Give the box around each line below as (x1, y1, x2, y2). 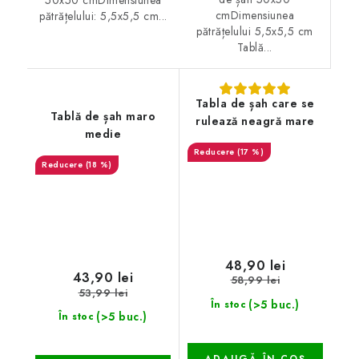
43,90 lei (72, 268, 133, 288)
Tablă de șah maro (50, 108, 155, 125)
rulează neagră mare (196, 113, 315, 130)
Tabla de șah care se (195, 95, 315, 112)
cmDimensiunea (215, 7, 294, 24)
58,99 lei (230, 272, 280, 288)
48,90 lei (224, 256, 285, 275)
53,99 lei (78, 284, 127, 301)
